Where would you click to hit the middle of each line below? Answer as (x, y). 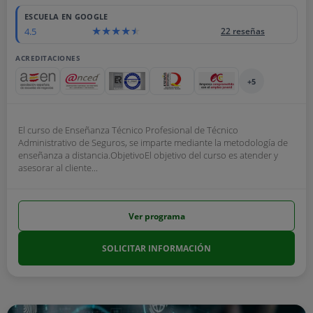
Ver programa (156, 216)
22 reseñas (243, 31)
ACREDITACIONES (48, 58)
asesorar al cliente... (58, 168)
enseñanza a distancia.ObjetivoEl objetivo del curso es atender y (148, 155)
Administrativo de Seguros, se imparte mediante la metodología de (153, 143)
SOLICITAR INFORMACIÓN (156, 248)
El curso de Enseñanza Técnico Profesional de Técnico (128, 130)
